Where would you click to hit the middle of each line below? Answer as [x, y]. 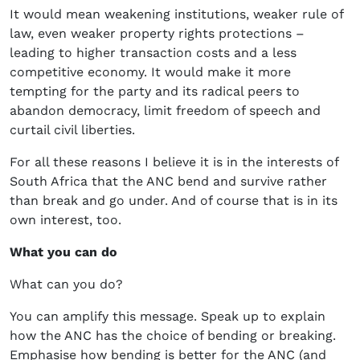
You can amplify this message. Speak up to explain [168, 317]
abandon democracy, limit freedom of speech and [165, 111]
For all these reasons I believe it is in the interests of [174, 162]
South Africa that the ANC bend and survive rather [168, 182]
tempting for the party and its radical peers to [155, 92]
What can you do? [66, 284]
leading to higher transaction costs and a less [153, 53]
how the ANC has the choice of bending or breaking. [173, 336]
